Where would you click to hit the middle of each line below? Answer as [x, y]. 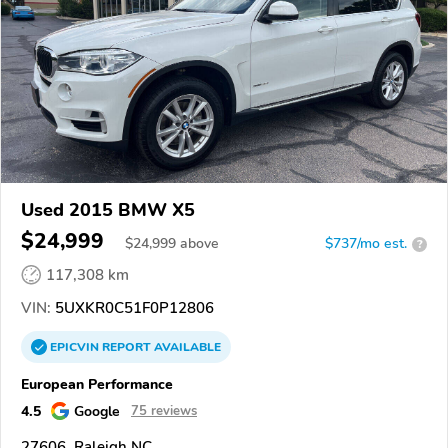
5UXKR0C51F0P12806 [132, 308]
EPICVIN [76, 347]
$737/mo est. [366, 244]
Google [97, 411]
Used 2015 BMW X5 [108, 210]
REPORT [126, 347]
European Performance [97, 384]
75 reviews [164, 411]
